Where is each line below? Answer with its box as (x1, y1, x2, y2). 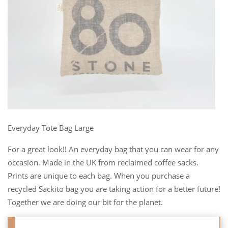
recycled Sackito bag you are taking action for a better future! (8, 184, 220, 194)
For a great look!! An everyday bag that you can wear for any (8, 144, 219, 154)
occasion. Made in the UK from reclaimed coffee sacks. (8, 157, 198, 167)
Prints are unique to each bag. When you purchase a (8, 170, 190, 181)
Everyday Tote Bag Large (8, 123, 94, 133)
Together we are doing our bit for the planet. (8, 197, 163, 207)
